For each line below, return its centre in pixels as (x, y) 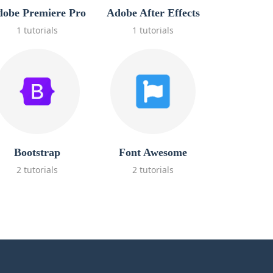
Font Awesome (153, 152)
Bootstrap (37, 152)
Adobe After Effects (153, 13)
